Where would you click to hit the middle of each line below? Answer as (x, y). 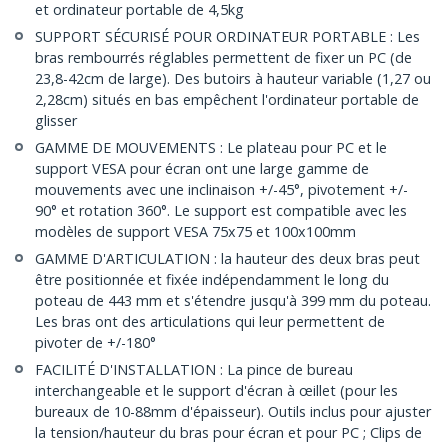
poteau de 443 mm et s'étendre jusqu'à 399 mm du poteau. (233, 301)
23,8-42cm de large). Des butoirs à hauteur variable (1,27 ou (233, 79)
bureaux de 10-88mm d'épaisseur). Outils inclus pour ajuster (233, 412)
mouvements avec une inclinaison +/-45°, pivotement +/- (221, 190)
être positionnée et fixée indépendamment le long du (212, 280)
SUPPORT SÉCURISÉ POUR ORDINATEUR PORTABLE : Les (227, 37)
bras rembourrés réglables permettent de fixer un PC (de (223, 58)
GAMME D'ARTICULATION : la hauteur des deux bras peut (227, 259)
